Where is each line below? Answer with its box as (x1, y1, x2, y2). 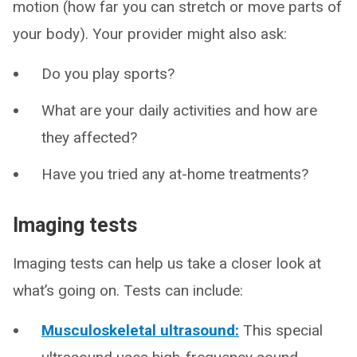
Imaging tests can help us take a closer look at (13, 254, 321, 273)
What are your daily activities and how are (41, 101, 317, 120)
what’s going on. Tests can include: (13, 281, 243, 300)
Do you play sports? (41, 65, 175, 83)
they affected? (41, 128, 137, 147)
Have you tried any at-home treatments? (41, 165, 308, 183)
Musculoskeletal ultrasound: (41, 321, 239, 339)
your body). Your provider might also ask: (13, 25, 287, 43)
